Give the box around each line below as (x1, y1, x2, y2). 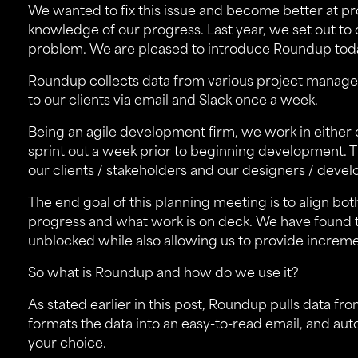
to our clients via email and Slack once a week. (27, 95, 318, 108)
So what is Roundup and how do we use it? (27, 268, 299, 280)
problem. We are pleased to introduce (27, 44, 273, 57)
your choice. (27, 338, 106, 351)
